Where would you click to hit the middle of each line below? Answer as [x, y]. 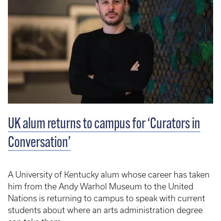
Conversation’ [39, 143]
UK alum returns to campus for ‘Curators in [104, 124]
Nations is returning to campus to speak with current [107, 198]
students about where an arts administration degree [105, 210]
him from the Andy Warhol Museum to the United [101, 186]
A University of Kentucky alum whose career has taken [109, 174]
